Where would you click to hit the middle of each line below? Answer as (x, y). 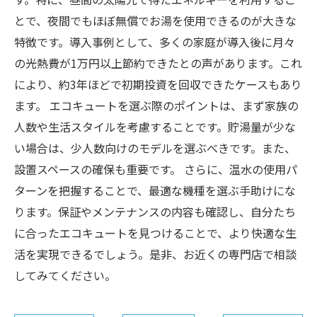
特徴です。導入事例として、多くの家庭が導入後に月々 (155, 42)
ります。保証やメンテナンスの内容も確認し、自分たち (155, 212)
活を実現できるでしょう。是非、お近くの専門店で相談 (155, 254)
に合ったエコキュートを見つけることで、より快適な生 (155, 233)
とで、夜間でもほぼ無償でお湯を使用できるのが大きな (155, 21)
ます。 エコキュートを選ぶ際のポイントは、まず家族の (156, 105)
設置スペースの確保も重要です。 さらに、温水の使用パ (156, 169)
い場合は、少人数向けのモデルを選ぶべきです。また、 (155, 148)
